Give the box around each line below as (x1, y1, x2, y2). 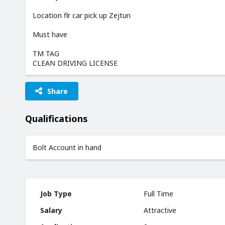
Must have (33, 29, 67, 39)
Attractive (144, 205, 177, 215)
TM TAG (33, 48, 59, 58)
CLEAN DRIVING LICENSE (33, 58, 118, 68)
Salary (40, 205, 62, 215)
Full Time (144, 189, 174, 199)
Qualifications (25, 113, 88, 125)
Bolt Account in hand (33, 143, 101, 153)
